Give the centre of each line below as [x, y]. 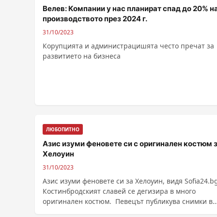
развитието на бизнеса [82, 56]
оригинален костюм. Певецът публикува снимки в [79, 201]
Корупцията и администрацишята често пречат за [128, 46]
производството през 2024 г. [95, 19]
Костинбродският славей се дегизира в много [119, 191]
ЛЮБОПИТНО [63, 129]
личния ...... [62, 211]
